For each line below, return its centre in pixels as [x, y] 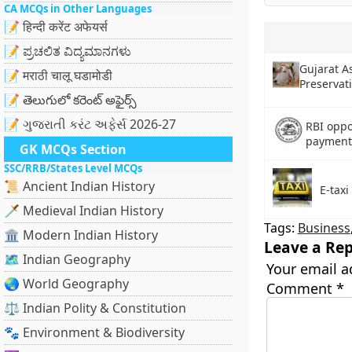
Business [324, 228]
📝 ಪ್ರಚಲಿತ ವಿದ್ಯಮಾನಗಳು [68, 51]
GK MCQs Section [73, 149]
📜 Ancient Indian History [79, 186]
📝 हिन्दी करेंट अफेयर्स [56, 27]
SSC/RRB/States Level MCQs [73, 168]
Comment [301, 288]
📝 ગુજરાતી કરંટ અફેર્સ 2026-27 [90, 124]
